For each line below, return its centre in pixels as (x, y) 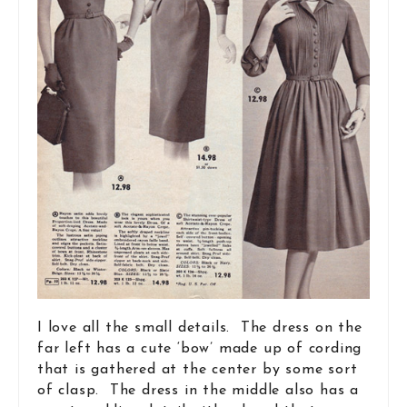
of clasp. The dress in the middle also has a (198, 391)
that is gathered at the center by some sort (198, 370)
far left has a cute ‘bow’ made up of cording (200, 349)
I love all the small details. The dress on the (200, 328)
